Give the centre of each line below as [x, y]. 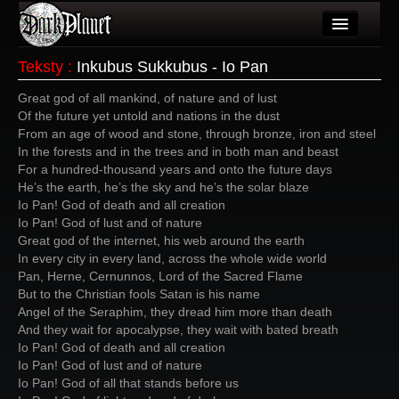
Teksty [41, 67]
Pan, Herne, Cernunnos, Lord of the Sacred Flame [160, 276]
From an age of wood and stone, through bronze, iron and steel [197, 134]
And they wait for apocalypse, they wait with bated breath [178, 330]
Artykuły [90, 53]
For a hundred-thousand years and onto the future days [175, 169]
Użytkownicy [102, 89]
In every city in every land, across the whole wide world [172, 258]
